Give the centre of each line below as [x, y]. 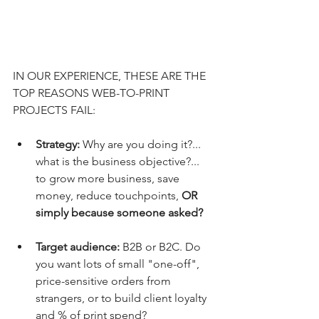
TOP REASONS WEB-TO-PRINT [93, 93]
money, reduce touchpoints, [109, 195]
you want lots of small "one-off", [119, 263]
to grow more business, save [109, 178]
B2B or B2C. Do [163, 246]
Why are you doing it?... [142, 144]
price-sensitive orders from [105, 281]
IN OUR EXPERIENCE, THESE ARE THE [111, 75]
